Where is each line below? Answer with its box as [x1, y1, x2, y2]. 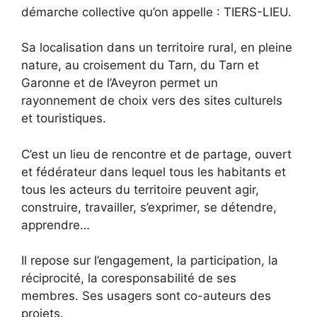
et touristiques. [21, 111, 106, 125]
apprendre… [21, 217, 90, 232]
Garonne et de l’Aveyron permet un [21, 76, 218, 90]
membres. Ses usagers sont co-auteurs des [21, 289, 271, 303]
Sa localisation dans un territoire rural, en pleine [21, 40, 292, 54]
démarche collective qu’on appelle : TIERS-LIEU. [21, 4, 292, 19]
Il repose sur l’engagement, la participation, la [21, 253, 278, 267]
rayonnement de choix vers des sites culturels [21, 93, 282, 108]
